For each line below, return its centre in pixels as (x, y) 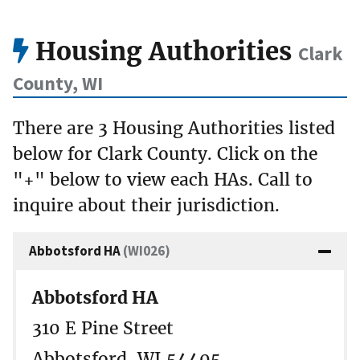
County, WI (58, 84)
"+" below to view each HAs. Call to (163, 179)
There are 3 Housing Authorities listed (174, 128)
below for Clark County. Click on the (165, 153)
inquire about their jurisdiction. (146, 205)
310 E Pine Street (103, 328)
